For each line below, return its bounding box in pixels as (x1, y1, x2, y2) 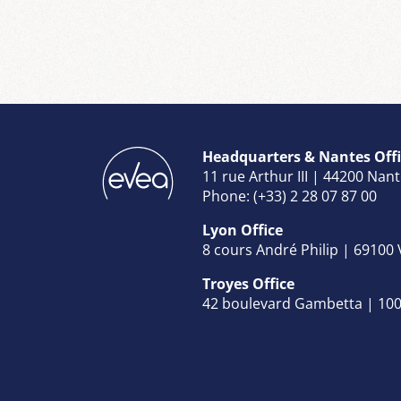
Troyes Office (202, 274, 294, 294)
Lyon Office (202, 220, 283, 240)
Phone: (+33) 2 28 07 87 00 (202, 186, 377, 206)
